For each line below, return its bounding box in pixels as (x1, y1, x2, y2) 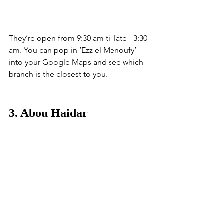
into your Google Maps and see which (9, 57, 145, 67)
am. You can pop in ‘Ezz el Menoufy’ (9, 45, 138, 55)
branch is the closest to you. (9, 69, 110, 79)
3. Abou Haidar (9, 107, 88, 120)
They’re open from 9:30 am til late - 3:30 (9, 33, 149, 43)
